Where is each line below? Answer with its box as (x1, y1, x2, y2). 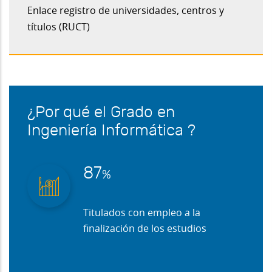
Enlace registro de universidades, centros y (27, 6, 224, 16)
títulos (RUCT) (27, 22, 90, 33)
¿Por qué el (27, 105, 110, 121)
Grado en (110, 105, 175, 121)
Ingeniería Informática (27, 123, 183, 139)
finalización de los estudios (83, 224, 206, 234)
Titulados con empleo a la (83, 208, 200, 219)
